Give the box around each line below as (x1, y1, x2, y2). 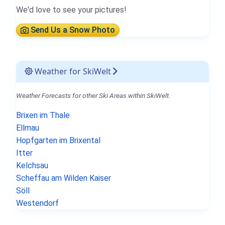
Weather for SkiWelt (33, 65, 111, 77)
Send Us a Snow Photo (29, 25, 115, 35)
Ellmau (16, 123, 39, 133)
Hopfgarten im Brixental (16, 135, 100, 145)
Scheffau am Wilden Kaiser (16, 173, 111, 183)
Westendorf (16, 198, 59, 208)
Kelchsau (16, 160, 48, 170)
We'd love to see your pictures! (16, 5, 127, 15)
